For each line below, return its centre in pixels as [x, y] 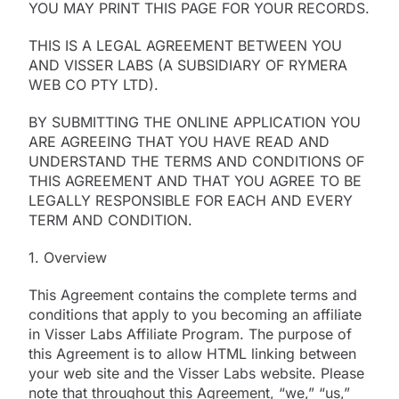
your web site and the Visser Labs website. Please [196, 373]
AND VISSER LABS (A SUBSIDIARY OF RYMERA [188, 65]
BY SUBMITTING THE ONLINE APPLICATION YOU [195, 122]
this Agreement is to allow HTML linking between [192, 353]
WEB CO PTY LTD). [94, 84]
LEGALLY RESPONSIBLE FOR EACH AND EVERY [191, 200]
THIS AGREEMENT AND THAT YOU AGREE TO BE [195, 180]
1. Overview [68, 257]
